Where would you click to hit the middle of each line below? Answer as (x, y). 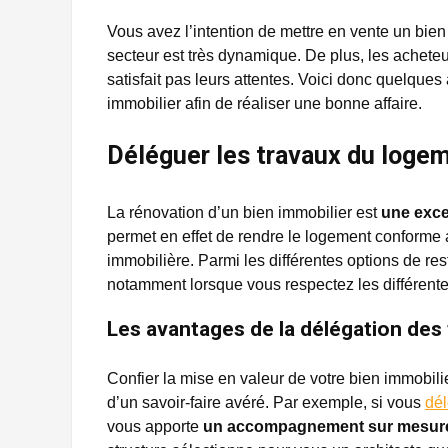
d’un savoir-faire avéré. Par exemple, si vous (266, 402)
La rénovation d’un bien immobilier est (244, 212)
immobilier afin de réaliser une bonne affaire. (264, 103)
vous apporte (155, 426)
